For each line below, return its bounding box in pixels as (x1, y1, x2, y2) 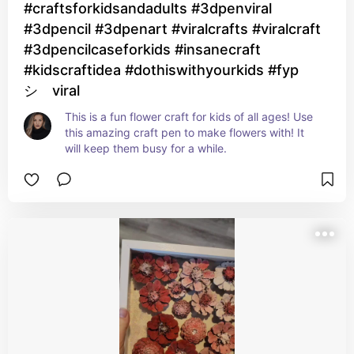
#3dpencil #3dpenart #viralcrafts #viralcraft (24, 21, 321, 37)
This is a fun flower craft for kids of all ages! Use (65, 110, 313, 123)
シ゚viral (24, 82, 80, 99)
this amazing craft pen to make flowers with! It (65, 126, 304, 139)
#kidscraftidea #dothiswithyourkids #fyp (24, 62, 299, 78)
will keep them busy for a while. (65, 141, 227, 155)
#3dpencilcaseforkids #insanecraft (24, 41, 261, 58)
